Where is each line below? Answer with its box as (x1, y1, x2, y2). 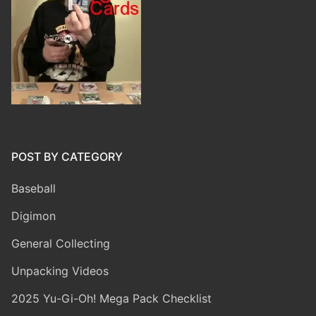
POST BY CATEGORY (11, 149, 123, 164)
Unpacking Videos (11, 263, 109, 278)
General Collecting (11, 236, 110, 250)
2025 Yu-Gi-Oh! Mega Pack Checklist (11, 291, 212, 305)
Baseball (11, 181, 56, 195)
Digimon (11, 208, 56, 223)
